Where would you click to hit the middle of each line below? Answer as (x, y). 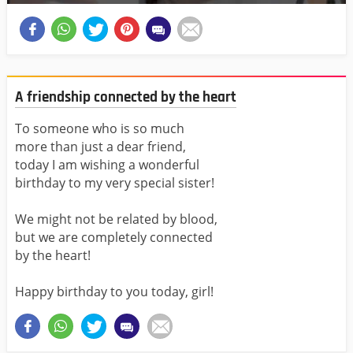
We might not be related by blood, (116, 219)
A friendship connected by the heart (126, 98)
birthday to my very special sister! (115, 183)
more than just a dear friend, (100, 147)
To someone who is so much (100, 129)
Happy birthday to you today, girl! (114, 292)
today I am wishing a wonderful (107, 165)
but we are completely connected (114, 238)
